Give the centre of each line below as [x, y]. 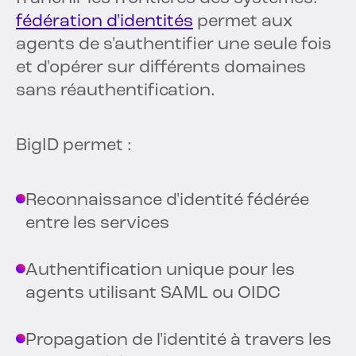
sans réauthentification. [116, 91]
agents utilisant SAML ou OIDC [153, 294]
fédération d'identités [104, 22]
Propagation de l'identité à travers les [178, 341]
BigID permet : [74, 146]
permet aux [243, 22]
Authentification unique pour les [160, 271]
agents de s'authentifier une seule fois [174, 45]
